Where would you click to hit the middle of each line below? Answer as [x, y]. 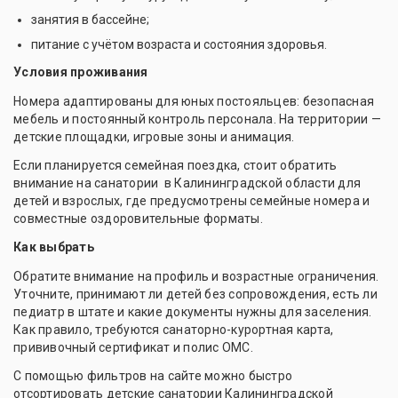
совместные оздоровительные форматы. [138, 219]
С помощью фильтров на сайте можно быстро [153, 376]
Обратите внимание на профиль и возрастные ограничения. [196, 277]
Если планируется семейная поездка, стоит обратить [175, 166]
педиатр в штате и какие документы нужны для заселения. [193, 312]
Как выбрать [54, 247]
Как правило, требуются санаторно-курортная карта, [174, 330]
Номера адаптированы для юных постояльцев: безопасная [194, 102]
